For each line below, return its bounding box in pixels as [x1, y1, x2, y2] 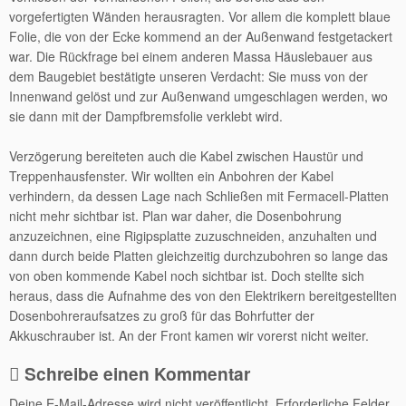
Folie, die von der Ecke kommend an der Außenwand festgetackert [9, 27, 392, 45]
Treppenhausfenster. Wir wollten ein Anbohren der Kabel [9, 167, 333, 185]
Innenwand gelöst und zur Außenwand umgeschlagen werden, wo [9, 87, 388, 105]
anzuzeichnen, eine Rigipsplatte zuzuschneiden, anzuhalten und [9, 227, 377, 245]
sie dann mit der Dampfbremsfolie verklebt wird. [9, 107, 283, 125]
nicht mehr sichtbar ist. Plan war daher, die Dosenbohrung [9, 207, 342, 225]
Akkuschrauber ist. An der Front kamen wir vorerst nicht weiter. [9, 326, 369, 344]
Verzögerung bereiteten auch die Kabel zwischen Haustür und [9, 147, 363, 165]
